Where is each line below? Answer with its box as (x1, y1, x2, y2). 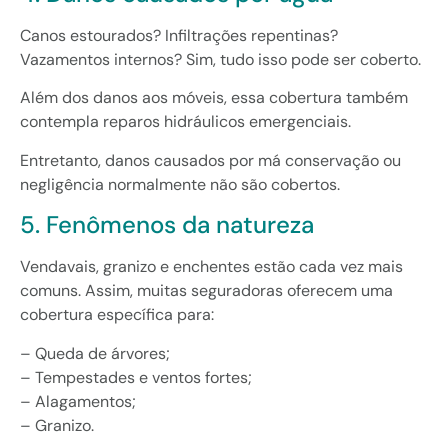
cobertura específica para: (20, 304, 214, 326)
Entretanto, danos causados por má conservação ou (20, 149, 401, 171)
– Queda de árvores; (20, 342, 170, 364)
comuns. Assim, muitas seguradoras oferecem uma (20, 280, 393, 302)
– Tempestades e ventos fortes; (20, 366, 252, 388)
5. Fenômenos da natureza (20, 209, 314, 241)
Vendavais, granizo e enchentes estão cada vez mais (20, 256, 403, 278)
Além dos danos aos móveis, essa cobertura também (20, 87, 408, 109)
